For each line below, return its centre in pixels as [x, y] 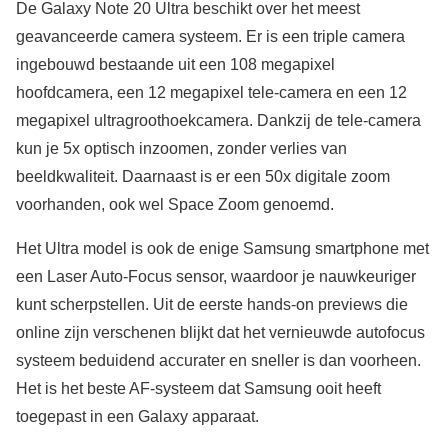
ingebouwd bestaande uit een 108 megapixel [175, 65]
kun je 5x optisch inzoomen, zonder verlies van [181, 149]
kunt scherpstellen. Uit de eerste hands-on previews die [212, 305]
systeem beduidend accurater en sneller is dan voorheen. [218, 361]
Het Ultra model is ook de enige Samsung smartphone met [222, 249]
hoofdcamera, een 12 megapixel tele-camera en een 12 [211, 93]
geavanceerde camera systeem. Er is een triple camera [210, 37]
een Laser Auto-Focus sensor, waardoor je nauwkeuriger [216, 277]
